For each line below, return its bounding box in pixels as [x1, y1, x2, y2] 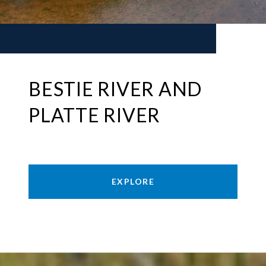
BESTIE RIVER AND [28, 77, 202, 101]
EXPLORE [111, 176, 155, 187]
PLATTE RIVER [28, 103, 160, 127]
